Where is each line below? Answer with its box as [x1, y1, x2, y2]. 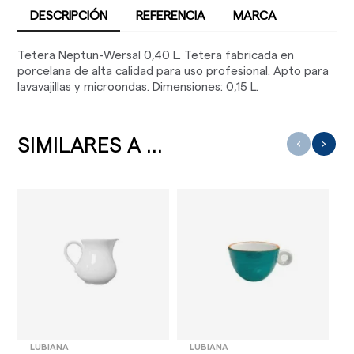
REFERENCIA [135, 9, 205, 22]
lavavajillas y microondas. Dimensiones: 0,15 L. [17, 81, 259, 93]
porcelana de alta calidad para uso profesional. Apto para [17, 65, 330, 77]
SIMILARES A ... [17, 135, 164, 156]
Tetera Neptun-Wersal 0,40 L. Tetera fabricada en [17, 49, 295, 62]
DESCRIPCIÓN [30, 9, 108, 22]
